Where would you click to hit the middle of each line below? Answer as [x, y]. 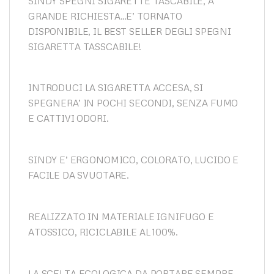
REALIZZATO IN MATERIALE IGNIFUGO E [121, 217]
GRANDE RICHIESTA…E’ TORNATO [105, 16]
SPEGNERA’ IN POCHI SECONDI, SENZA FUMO [133, 103]
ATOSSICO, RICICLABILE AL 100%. [103, 232]
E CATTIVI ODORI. [68, 118]
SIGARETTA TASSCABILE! [85, 46]
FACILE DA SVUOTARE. [79, 175]
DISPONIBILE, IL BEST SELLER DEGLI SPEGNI [130, 31]
